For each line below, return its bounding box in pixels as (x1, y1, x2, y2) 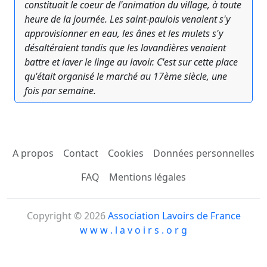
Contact (63, 147, 98, 160)
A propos (13, 147, 54, 160)
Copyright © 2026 (26, 209, 108, 223)
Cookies (108, 147, 144, 160)
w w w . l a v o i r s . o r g (80, 223, 187, 237)
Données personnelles (153, 147, 254, 160)
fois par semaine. (24, 84, 96, 98)
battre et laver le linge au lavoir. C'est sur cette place (24, 55, 238, 69)
